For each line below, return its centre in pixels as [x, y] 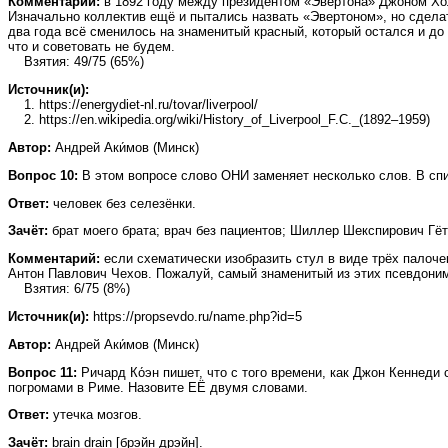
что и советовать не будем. [91, 47]
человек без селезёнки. [122, 203]
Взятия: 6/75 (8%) [69, 289]
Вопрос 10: [43, 175]
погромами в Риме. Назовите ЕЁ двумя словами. [158, 387]
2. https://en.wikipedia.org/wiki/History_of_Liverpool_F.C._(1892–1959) [219, 120]
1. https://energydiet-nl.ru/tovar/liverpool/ [133, 105]
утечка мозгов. [95, 415]
